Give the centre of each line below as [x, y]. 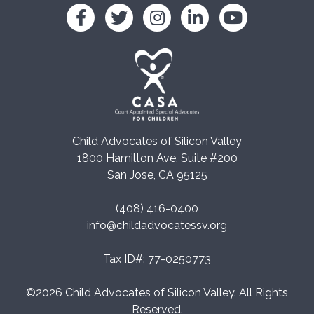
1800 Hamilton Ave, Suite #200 [157, 158]
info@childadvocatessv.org [157, 225]
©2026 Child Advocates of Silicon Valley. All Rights [157, 292]
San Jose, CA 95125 [157, 175]
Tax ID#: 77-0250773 [157, 259]
